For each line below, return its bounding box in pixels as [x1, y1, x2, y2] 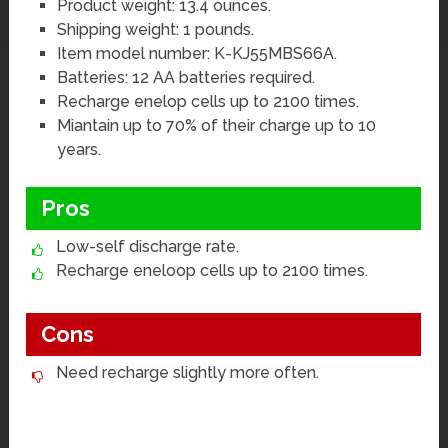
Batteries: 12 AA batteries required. [56, 67, 315, 87]
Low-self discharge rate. [56, 237, 240, 257]
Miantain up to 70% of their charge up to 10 [56, 115, 376, 135]
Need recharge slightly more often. [56, 363, 320, 383]
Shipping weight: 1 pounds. [56, 19, 254, 39]
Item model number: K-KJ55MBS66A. [56, 43, 337, 63]
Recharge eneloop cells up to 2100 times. [56, 261, 369, 281]
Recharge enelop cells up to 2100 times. [56, 91, 359, 111]
